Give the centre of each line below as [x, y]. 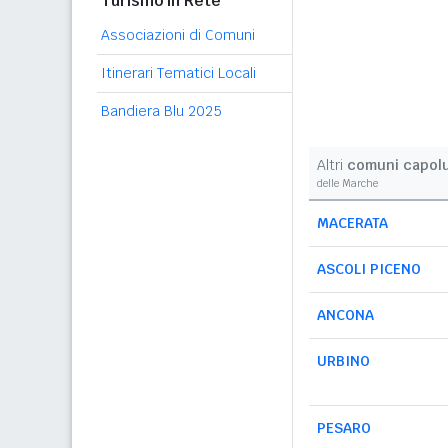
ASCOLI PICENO [369, 269]
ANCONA [345, 315]
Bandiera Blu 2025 [161, 111]
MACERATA [352, 223]
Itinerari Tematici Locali [178, 73]
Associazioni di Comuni [178, 35]
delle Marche [347, 183]
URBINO [343, 361]
